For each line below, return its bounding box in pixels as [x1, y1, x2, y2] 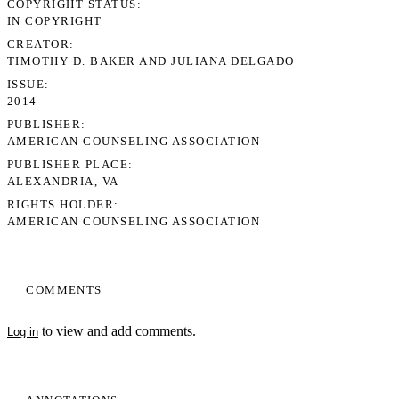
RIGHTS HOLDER [7, 198, 115, 211]
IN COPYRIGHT [7, 14, 102, 28]
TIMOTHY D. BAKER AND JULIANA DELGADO [7, 54, 295, 68]
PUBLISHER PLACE [7, 158, 129, 171]
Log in [7, 325, 38, 339]
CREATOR [7, 37, 70, 51]
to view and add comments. [38, 323, 196, 339]
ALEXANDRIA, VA [7, 175, 119, 188]
